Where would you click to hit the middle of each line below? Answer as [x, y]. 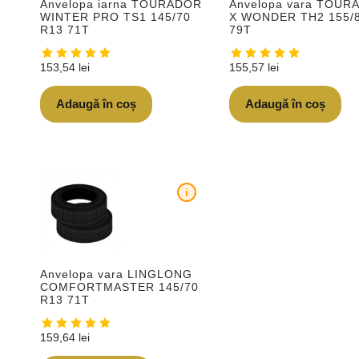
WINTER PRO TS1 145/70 [115, 17]
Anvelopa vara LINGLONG [116, 274]
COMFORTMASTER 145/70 [119, 286]
